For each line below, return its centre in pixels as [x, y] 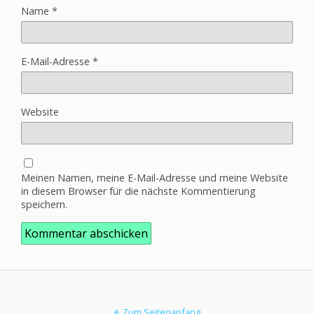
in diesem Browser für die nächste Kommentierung [138, 191]
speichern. [44, 205]
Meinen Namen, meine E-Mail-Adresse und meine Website [155, 178]
